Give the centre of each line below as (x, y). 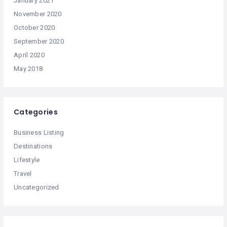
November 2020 (38, 14)
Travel (23, 174)
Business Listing (39, 133)
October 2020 (34, 28)
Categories (36, 112)
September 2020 (39, 42)
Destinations (33, 146)
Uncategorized (36, 187)
